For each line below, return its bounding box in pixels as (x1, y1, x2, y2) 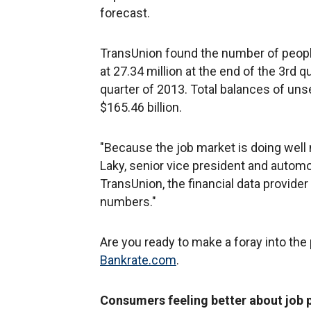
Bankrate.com (100, 252, 176, 267)
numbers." (100, 194, 156, 209)
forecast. (100, 5, 150, 20)
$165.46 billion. (100, 99, 182, 115)
